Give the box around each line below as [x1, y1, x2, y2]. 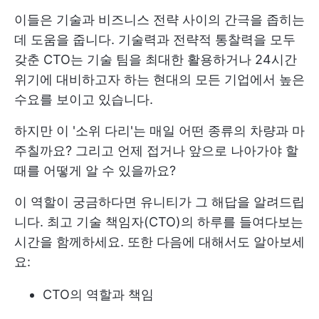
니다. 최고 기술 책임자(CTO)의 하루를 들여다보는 [14, 214, 303, 229]
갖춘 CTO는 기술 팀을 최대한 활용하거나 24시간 [14, 52, 297, 67]
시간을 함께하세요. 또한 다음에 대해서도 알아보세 [14, 234, 305, 249]
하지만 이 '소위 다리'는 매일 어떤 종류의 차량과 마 [14, 123, 305, 138]
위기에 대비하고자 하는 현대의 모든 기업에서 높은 [14, 72, 305, 87]
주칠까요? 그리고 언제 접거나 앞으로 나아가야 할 [14, 143, 298, 158]
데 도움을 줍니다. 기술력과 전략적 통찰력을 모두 [14, 32, 296, 47]
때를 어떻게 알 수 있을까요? [14, 163, 176, 178]
